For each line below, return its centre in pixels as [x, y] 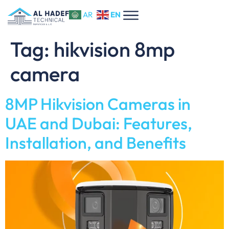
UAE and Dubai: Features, [99, 123]
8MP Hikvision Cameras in [98, 104]
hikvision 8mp [114, 49]
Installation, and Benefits [96, 142]
